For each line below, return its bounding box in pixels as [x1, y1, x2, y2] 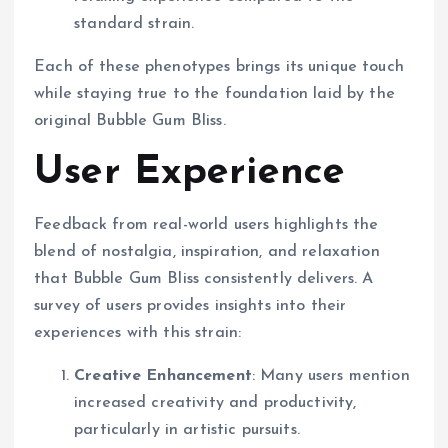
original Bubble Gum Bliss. [34, 112, 226, 129]
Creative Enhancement [74, 367, 252, 384]
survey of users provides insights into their [34, 297, 347, 314]
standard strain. [74, 15, 195, 32]
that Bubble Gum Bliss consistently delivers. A [34, 270, 374, 287]
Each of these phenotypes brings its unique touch [34, 58, 404, 75]
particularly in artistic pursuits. [74, 421, 300, 438]
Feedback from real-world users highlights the [34, 216, 379, 233]
